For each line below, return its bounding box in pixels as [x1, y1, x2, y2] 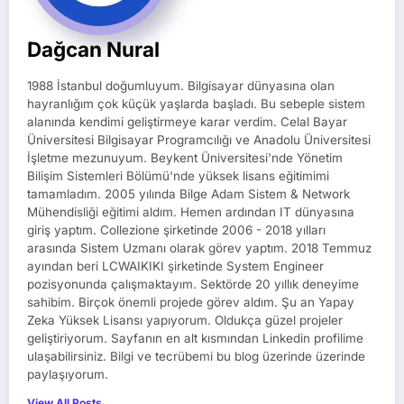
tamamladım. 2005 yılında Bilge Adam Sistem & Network [27, 187, 350, 202]
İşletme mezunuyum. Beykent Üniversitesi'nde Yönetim [27, 151, 343, 166]
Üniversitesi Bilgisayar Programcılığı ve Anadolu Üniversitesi [27, 133, 371, 148]
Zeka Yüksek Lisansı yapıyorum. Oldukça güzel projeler [27, 313, 343, 328]
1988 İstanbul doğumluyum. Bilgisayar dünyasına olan [27, 78, 335, 94]
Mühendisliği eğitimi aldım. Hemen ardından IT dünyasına [27, 205, 354, 220]
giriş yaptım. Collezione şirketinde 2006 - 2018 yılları [27, 223, 326, 238]
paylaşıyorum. [27, 367, 108, 382]
